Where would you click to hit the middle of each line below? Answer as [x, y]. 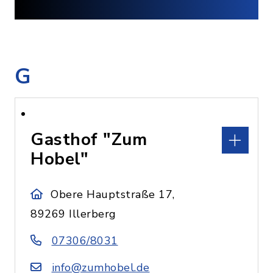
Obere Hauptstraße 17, [113, 194]
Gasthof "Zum [89, 140]
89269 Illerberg [73, 214]
